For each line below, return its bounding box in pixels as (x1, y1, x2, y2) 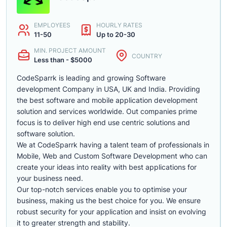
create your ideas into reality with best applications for (17, 163, 197, 171)
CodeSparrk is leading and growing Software (17, 73, 166, 82)
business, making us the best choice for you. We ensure (17, 196, 201, 205)
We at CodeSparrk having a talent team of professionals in (17, 140, 209, 149)
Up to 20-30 (96, 30, 135, 39)
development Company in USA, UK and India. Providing (17, 85, 200, 93)
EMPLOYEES (34, 21, 70, 29)
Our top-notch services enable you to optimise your (17, 185, 187, 194)
